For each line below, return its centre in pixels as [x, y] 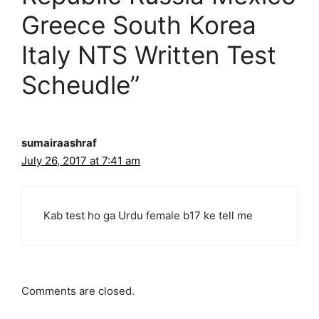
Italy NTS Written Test [149, 54]
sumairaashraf [59, 142]
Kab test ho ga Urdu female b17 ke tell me [148, 216]
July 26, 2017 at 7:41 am [81, 160]
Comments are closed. [78, 291]
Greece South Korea [139, 25]
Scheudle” [80, 84]
